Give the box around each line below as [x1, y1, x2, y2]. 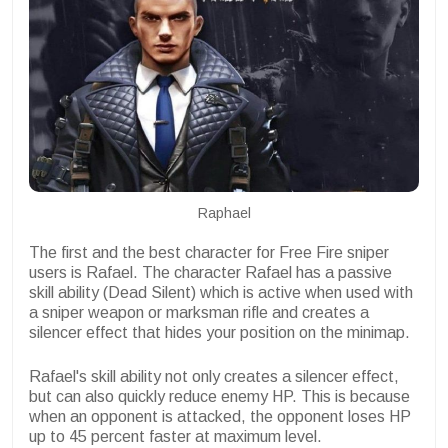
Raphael [197, 204, 251, 221]
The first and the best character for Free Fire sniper [29, 243, 389, 261]
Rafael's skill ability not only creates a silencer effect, [29, 367, 399, 385]
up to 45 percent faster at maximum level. [29, 427, 326, 445]
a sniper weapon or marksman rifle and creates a [29, 303, 369, 321]
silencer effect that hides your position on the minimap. [29, 323, 414, 341]
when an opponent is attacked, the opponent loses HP [29, 407, 411, 425]
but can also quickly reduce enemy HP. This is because [29, 387, 410, 405]
